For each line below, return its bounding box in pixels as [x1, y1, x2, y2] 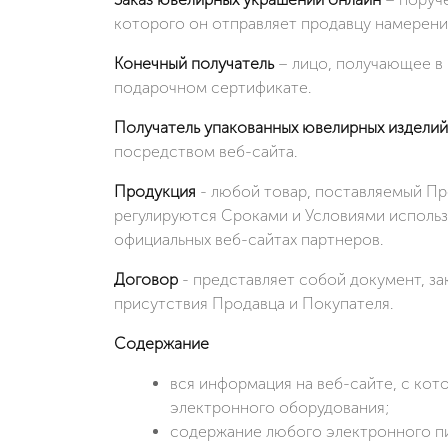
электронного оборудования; [170, 397, 389, 417]
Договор [114, 269, 178, 289]
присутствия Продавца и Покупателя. [114, 293, 393, 313]
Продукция [114, 181, 196, 201]
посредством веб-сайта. [114, 141, 297, 161]
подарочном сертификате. [114, 77, 315, 97]
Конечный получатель [114, 53, 278, 73]
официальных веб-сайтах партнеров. [114, 229, 383, 249]
